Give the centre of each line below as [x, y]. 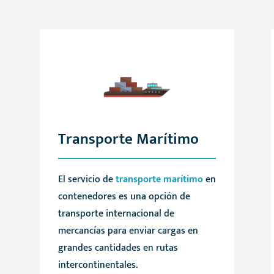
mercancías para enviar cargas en [128, 231]
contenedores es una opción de [124, 197]
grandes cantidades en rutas [118, 248]
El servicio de [87, 180]
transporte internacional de [116, 214]
